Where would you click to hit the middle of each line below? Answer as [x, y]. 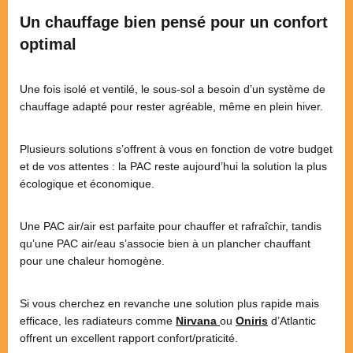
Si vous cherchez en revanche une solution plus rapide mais [169, 303]
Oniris [252, 320]
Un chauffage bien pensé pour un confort [174, 22]
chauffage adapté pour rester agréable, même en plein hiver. [171, 106]
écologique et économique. [87, 183]
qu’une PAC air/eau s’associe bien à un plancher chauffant [165, 243]
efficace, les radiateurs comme [98, 320]
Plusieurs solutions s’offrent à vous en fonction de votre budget [176, 149]
